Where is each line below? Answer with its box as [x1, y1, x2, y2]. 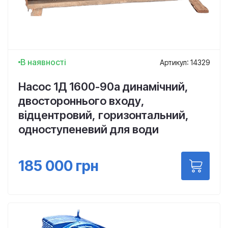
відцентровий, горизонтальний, [18, 108, 189, 122]
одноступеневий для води [18, 123, 159, 136]
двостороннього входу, [18, 94, 145, 107]
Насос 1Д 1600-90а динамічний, [18, 80, 188, 93]
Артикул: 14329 [160, 58, 210, 67]
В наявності [20, 57, 66, 67]
